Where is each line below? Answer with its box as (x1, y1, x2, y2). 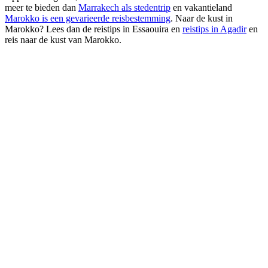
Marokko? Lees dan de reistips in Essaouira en (5, 23, 182, 34)
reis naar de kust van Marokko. (5, 34, 121, 45)
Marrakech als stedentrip (78, 2, 170, 13)
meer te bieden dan (5, 2, 78, 13)
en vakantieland (170, 2, 232, 13)
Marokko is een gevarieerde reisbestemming (5, 13, 170, 23)
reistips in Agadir (182, 23, 246, 34)
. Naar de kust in (170, 13, 233, 23)
